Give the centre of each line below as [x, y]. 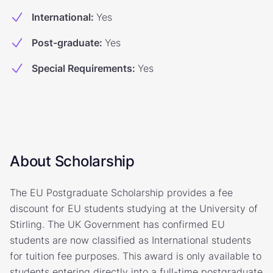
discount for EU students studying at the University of [134, 208]
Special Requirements [82, 68]
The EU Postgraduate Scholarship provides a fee [121, 193]
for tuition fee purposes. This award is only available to [136, 256]
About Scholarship [72, 161]
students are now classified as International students [130, 240]
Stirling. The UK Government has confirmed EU [117, 224]
